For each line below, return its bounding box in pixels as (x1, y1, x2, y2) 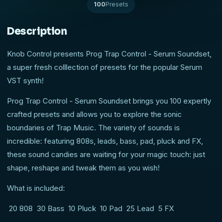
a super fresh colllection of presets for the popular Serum (7, 62, 202, 72)
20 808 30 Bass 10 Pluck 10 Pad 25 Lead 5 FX (7, 204, 174, 214)
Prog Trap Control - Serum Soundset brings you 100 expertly (7, 96, 211, 106)
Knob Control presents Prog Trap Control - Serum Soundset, (7, 49, 212, 59)
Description (7, 25, 67, 38)
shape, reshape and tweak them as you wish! (7, 163, 160, 173)
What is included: (7, 183, 65, 193)
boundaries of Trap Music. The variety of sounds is (7, 123, 180, 133)
